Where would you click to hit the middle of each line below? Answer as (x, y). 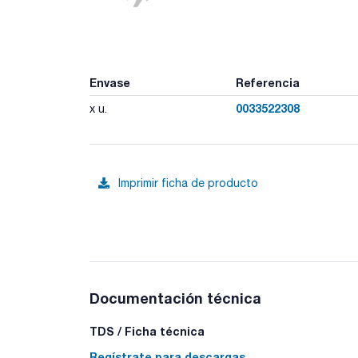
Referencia (267, 82)
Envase (110, 82)
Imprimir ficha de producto (188, 183)
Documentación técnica (175, 298)
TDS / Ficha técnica (147, 331)
